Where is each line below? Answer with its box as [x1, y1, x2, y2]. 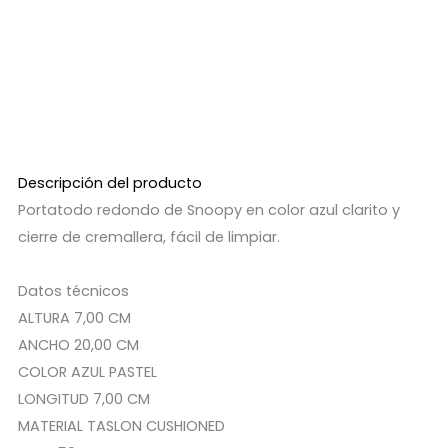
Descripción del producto [17, 173, 202, 194]
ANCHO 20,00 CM [17, 335, 139, 356]
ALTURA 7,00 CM [17, 308, 131, 329]
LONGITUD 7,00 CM [17, 389, 150, 410]
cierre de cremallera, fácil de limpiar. [17, 227, 280, 248]
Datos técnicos [17, 281, 129, 302]
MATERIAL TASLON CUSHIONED [17, 416, 225, 437]
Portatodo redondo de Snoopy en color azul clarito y [17, 200, 400, 221]
